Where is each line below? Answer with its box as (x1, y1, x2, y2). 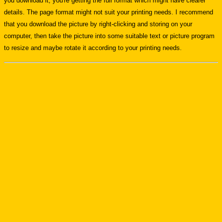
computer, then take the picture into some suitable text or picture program (4, 32, 215, 40)
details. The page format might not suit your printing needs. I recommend (4, 8, 213, 16)
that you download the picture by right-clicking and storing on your (4, 20, 192, 28)
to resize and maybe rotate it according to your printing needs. (4, 44, 182, 52)
